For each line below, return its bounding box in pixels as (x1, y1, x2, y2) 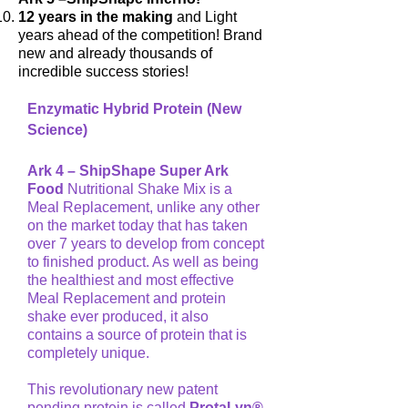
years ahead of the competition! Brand (18, 27, 262, 44)
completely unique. (27, 345, 149, 362)
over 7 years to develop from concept (27, 236, 264, 252)
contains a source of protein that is (27, 327, 247, 343)
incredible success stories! (18, 64, 189, 80)
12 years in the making (18, 9, 173, 25)
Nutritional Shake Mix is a (64, 181, 232, 198)
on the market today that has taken (27, 218, 248, 234)
